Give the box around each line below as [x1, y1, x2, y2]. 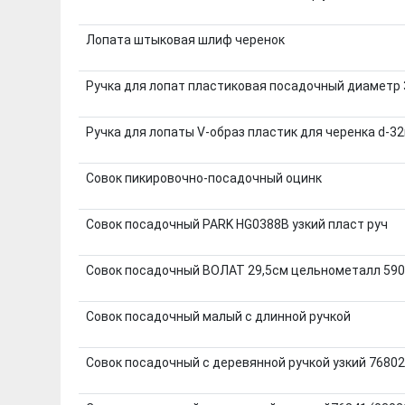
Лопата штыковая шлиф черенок [85, 32, 285, 47]
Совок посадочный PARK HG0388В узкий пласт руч [85, 216, 388, 231]
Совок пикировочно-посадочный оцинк [85, 170, 322, 185]
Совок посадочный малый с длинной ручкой [85, 308, 351, 324]
